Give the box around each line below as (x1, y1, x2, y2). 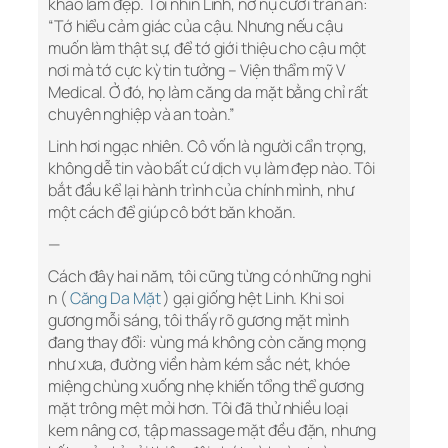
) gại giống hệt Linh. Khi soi (160, 287, 344, 310)
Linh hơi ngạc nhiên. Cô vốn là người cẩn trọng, (48, 135, 368, 158)
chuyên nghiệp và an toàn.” (48, 103, 236, 126)
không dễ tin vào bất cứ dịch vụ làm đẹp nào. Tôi (48, 157, 376, 180)
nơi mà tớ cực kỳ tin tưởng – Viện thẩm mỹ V (48, 59, 345, 82)
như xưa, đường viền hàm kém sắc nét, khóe (48, 353, 350, 376)
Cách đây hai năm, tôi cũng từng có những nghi (48, 265, 371, 288)
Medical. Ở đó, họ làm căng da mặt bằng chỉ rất (48, 81, 369, 104)
